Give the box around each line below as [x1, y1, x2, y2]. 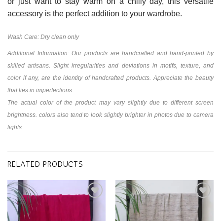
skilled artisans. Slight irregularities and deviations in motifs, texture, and [7, 62, 214, 69]
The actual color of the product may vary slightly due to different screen [7, 99, 214, 106]
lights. [7, 123, 23, 131]
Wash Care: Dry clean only [7, 33, 79, 40]
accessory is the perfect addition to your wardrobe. [7, 9, 182, 18]
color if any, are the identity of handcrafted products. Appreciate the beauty [7, 74, 214, 81]
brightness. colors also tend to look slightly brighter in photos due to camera [7, 111, 214, 118]
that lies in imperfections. [7, 86, 74, 94]
